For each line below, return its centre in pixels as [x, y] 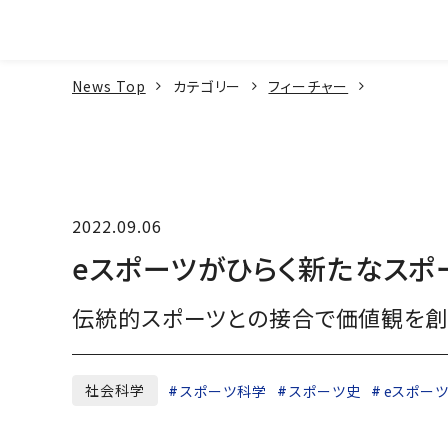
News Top [109, 86]
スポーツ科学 [223, 390]
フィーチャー [308, 86]
